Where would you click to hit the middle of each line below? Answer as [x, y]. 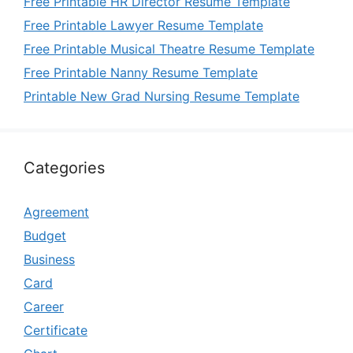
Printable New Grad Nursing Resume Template [162, 96]
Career [44, 307]
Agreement [56, 212]
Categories [64, 168]
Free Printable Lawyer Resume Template [143, 25]
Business [49, 259]
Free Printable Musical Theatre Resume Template [169, 49]
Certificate [56, 330]
